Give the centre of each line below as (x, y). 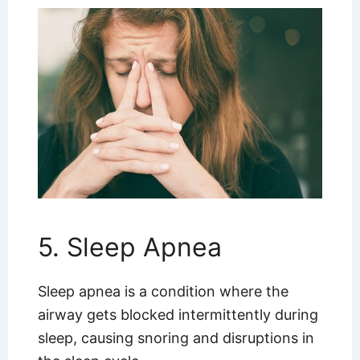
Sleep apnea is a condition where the (163, 291)
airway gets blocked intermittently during (178, 314)
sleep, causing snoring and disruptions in (176, 337)
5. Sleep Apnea (129, 247)
